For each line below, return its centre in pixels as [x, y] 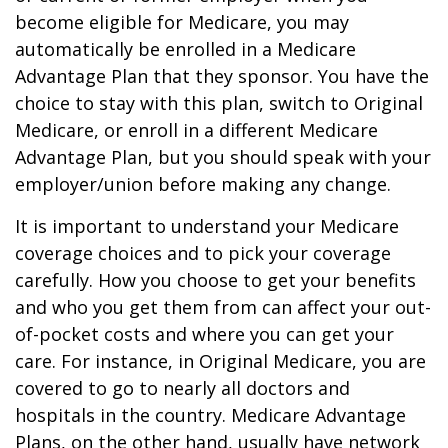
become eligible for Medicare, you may [182, 22]
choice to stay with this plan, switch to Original [219, 103]
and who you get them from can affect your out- [223, 307]
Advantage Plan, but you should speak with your [223, 157]
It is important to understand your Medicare [207, 226]
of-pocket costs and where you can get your [204, 334]
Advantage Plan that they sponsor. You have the [222, 76]
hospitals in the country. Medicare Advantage [210, 415]
